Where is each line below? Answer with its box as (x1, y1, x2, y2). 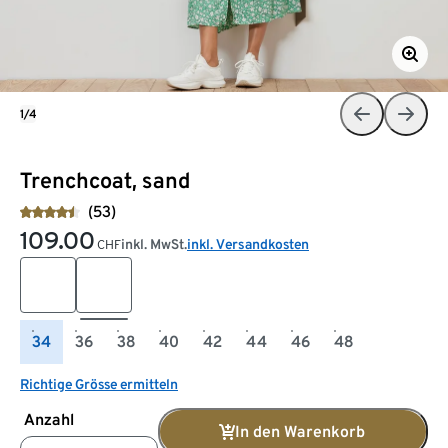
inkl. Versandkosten (187, 235, 309, 252)
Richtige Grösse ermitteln (20, 375, 178, 392)
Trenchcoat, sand (20, 166, 191, 193)
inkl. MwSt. (121, 235, 187, 252)
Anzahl (24, 409, 74, 429)
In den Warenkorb (235, 421, 365, 441)
